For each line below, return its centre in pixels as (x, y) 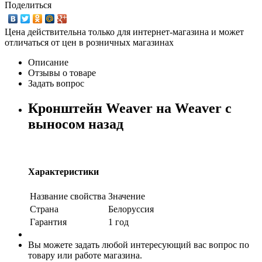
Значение (127, 196)
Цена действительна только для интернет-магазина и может (124, 32)
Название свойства (68, 196)
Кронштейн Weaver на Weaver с (130, 108)
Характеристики (63, 171)
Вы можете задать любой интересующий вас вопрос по (139, 245)
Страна (44, 209)
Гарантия (48, 222)
